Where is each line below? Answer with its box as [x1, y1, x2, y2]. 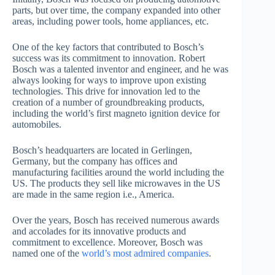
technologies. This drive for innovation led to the [12, 85, 200, 96]
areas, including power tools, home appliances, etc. [12, 15, 209, 26]
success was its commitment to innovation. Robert [12, 52, 205, 63]
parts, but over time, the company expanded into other [12, 4, 220, 15]
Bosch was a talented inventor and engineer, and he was [12, 63, 228, 74]
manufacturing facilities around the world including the [12, 166, 224, 177]
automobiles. [12, 118, 61, 130]
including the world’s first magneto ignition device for [12, 107, 220, 118]
